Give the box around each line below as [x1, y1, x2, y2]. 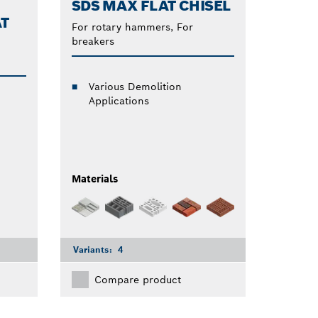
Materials [71, 172, 118, 185]
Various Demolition [88, 79, 182, 93]
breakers [71, 34, 114, 48]
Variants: [72, 244, 115, 256]
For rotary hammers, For [71, 20, 193, 33]
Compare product [94, 273, 181, 287]
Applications [88, 94, 149, 107]
